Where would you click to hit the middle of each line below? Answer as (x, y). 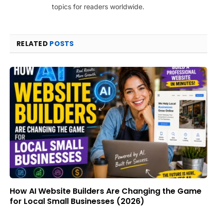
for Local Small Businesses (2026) (77, 201)
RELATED (33, 44)
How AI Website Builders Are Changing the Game (106, 191)
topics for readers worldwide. (98, 7)
